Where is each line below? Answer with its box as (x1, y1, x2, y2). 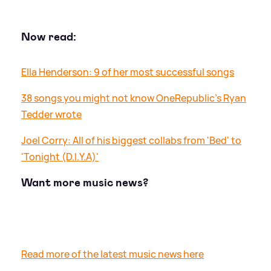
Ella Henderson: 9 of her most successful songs (21, 65, 234, 79)
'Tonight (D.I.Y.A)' (21, 149, 99, 163)
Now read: (21, 28, 76, 44)
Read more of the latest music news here (21, 247, 204, 261)
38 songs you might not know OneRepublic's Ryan (21, 91, 246, 105)
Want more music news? (21, 175, 148, 191)
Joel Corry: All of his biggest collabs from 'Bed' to (21, 133, 241, 147)
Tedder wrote (21, 107, 82, 121)
